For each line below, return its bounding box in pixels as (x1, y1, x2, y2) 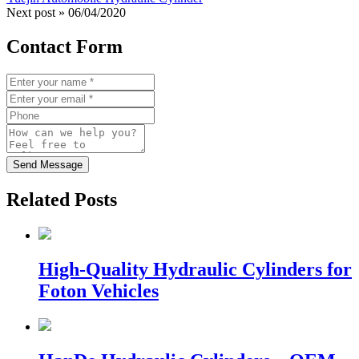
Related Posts (6, 189, 117, 211)
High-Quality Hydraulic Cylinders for (38, 258, 352, 280)
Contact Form (6, 36, 123, 58)
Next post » (6, 6, 65, 20)
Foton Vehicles (38, 280, 159, 301)
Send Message (13, 159, 83, 171)
